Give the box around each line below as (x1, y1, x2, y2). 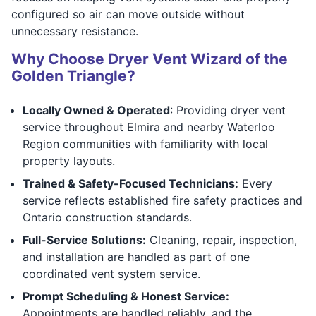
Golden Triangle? (11, 66, 135, 85)
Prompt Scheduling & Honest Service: (23, 288, 229, 303)
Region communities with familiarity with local (23, 136, 268, 151)
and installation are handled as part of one (23, 249, 250, 264)
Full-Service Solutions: (23, 232, 146, 247)
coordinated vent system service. (23, 266, 200, 281)
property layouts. (23, 153, 115, 168)
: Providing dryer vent (170, 102, 286, 117)
